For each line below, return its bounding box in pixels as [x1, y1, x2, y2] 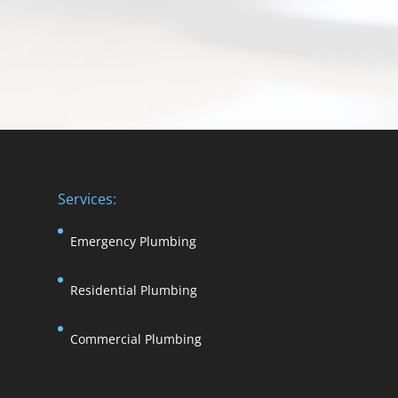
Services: [57, 188, 116, 209]
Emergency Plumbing [69, 232, 196, 250]
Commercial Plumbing [69, 330, 202, 347]
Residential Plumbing [69, 281, 197, 298]
